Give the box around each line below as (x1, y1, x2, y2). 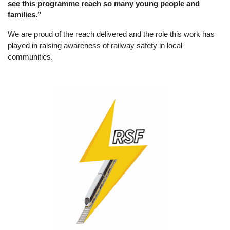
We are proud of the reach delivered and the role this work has (8, 30, 215, 39)
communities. (8, 52, 53, 61)
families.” (8, 10, 42, 19)
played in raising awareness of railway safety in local (8, 41, 182, 50)
